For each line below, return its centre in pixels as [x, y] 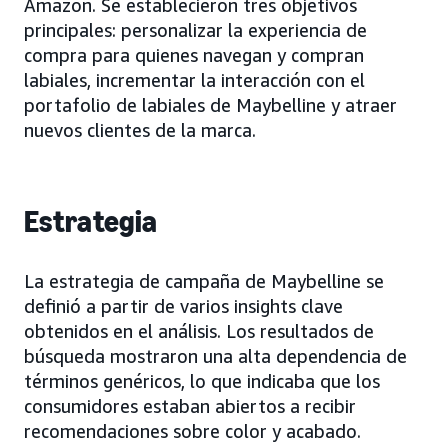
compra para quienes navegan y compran [194, 55]
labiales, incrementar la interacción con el [194, 80]
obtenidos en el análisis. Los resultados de [199, 331]
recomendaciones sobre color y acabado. [192, 431]
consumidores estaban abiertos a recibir [190, 406]
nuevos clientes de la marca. [140, 130]
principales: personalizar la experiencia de [195, 30]
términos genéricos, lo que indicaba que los [202, 381]
